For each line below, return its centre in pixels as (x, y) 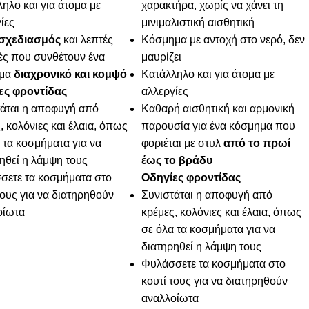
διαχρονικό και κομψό (69, 74)
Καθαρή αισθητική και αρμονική (218, 109)
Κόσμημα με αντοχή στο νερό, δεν (223, 40)
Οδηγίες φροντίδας (191, 178)
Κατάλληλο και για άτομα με (208, 74)
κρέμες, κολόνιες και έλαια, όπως (222, 212)
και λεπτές (87, 40)
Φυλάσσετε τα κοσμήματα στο (214, 264)
